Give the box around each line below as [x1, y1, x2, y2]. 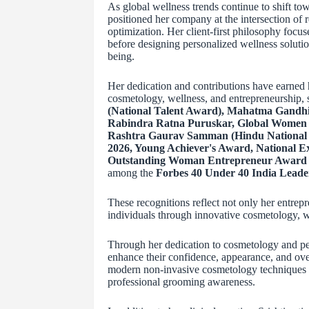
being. [107, 50, 134, 63]
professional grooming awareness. [107, 276, 255, 288]
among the [107, 167, 156, 179]
